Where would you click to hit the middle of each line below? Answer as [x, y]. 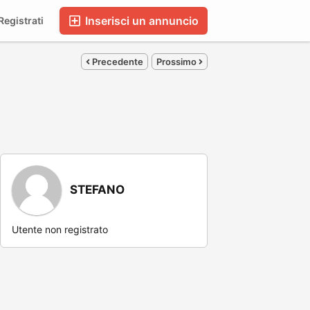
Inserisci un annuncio [140, 21]
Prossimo [177, 61]
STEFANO [97, 190]
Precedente [117, 61]
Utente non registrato [60, 229]
